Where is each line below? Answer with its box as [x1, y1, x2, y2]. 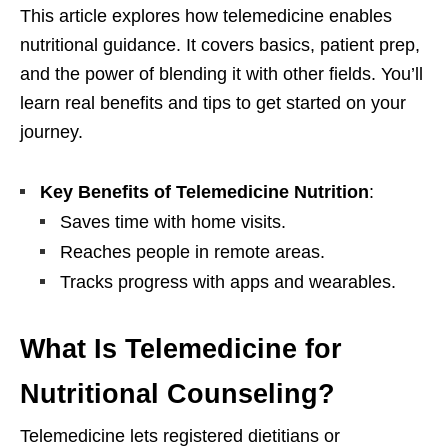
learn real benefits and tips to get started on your [20, 93, 406, 114]
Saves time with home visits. [60, 212, 286, 233]
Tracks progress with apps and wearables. [60, 272, 396, 293]
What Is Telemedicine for [20, 334, 342, 365]
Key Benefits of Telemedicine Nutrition [40, 182, 369, 203]
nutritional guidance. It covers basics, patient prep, [20, 35, 420, 56]
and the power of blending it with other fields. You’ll [20, 64, 423, 85]
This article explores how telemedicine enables [20, 6, 392, 27]
